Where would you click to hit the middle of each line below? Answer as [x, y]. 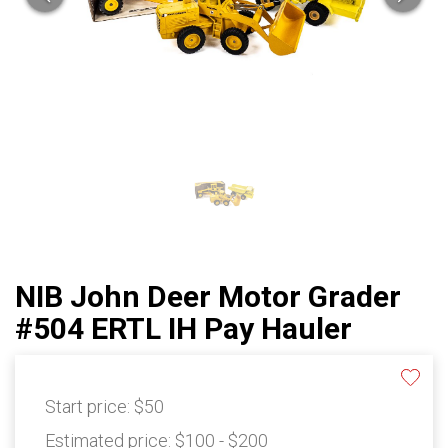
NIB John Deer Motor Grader [208, 297]
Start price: [89, 407]
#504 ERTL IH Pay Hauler [183, 329]
